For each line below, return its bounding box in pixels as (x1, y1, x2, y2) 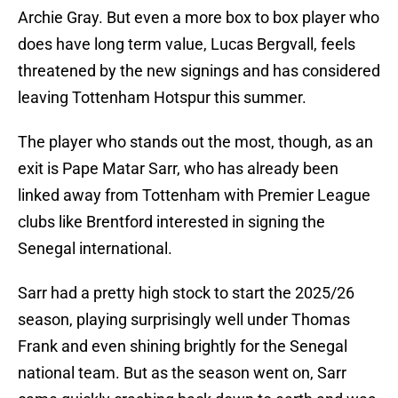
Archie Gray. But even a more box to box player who (18, 8, 379, 28)
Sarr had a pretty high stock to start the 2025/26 (18, 283, 354, 303)
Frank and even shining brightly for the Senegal (18, 337, 347, 356)
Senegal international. (18, 239, 172, 259)
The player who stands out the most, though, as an (18, 132, 373, 152)
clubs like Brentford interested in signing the (18, 212, 325, 232)
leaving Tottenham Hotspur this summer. (18, 88, 306, 107)
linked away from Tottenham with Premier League (18, 186, 370, 205)
